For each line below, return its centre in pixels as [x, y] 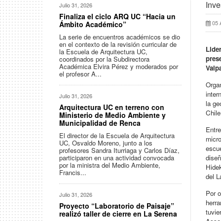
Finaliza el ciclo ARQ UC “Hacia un [117, 16]
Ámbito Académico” [93, 24]
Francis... [73, 172]
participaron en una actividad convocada [117, 158]
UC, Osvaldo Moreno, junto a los [106, 143]
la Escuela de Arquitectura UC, [103, 52]
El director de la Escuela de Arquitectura [117, 135]
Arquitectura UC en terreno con [112, 107]
